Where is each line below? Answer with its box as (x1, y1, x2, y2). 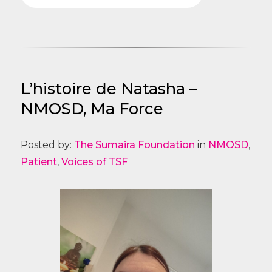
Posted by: (20, 139, 74, 151)
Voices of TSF (61, 156, 127, 168)
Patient (20, 156, 57, 168)
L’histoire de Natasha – (20, 79, 197, 98)
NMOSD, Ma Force (20, 99, 163, 118)
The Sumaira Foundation (73, 139, 195, 151)
